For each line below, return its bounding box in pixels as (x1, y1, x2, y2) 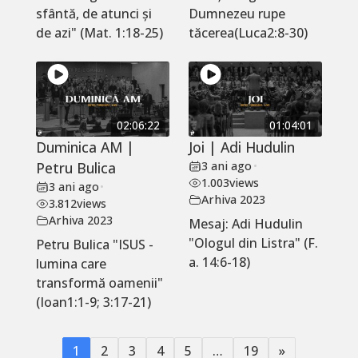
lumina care (35, 255, 106, 273)
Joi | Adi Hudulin (188, 137, 295, 157)
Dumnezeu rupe (188, 5, 285, 23)
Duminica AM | (35, 137, 134, 157)
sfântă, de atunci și (35, 5, 152, 23)
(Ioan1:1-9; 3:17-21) (35, 293, 151, 312)
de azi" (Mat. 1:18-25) (35, 24, 163, 42)
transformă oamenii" (35, 274, 163, 292)
